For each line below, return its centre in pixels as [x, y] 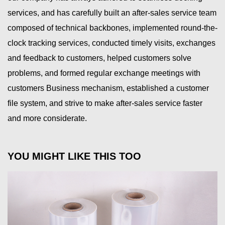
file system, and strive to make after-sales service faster [105, 103]
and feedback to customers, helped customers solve [99, 58]
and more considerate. [47, 118]
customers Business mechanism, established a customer [108, 88]
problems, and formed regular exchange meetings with [104, 73]
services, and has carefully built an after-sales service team [112, 13]
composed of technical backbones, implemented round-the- [113, 28]
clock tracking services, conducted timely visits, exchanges [111, 43]
